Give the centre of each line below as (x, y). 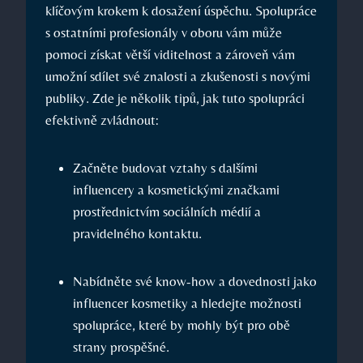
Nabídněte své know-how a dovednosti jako (195, 282)
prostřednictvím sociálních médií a (167, 212)
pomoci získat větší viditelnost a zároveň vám (170, 55)
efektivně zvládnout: (102, 120)
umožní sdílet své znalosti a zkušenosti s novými (178, 77)
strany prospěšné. (121, 347)
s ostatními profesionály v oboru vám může (164, 33)
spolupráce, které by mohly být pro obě (181, 325)
